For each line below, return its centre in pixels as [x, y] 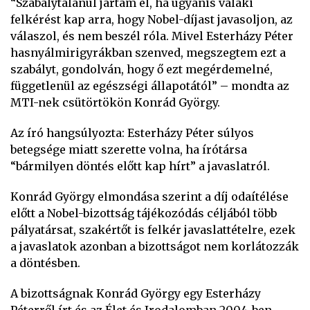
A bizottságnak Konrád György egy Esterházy [136, 293]
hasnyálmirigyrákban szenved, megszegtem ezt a [148, 53]
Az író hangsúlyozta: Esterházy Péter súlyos [132, 133]
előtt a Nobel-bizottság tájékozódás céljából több [144, 213]
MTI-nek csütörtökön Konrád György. [115, 102]
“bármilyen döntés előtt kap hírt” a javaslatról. [140, 166]
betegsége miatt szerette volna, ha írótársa [129, 149]
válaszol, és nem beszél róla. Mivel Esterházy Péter [152, 36]
